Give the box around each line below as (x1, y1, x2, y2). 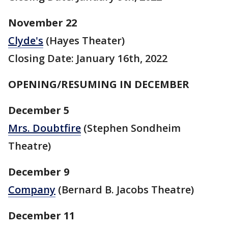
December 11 (8, 208, 77, 222)
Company (8, 182, 55, 196)
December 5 (8, 103, 69, 117)
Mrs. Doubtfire (8, 121, 81, 135)
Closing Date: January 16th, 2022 (8, 51, 167, 65)
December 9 (8, 164, 69, 179)
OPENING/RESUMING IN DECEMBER (8, 77, 189, 91)
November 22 (8, 15, 77, 30)
